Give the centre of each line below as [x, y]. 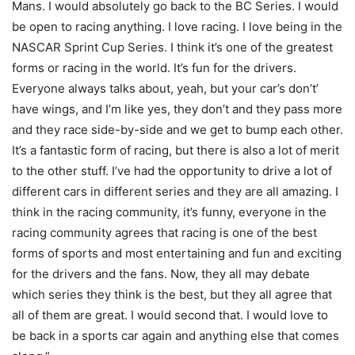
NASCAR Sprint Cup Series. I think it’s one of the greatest [172, 48]
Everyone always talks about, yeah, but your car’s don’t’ [165, 89]
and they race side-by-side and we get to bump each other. [177, 130]
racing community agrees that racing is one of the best [164, 233]
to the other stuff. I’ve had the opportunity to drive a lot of [172, 171]
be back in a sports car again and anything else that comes [176, 336]
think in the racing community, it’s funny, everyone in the [169, 212]
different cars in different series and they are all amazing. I [175, 192]
